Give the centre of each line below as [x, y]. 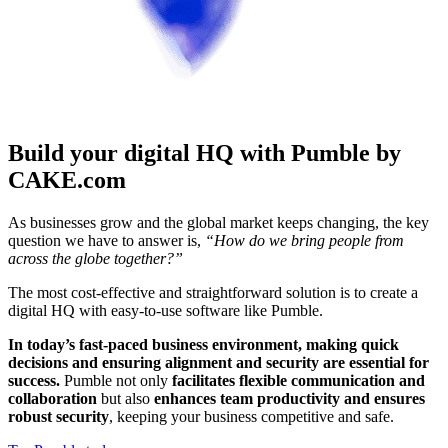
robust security [58, 417]
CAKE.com [67, 180]
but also [125, 399]
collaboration [52, 399]
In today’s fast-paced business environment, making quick [203, 345]
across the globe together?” [95, 259]
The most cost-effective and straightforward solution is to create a [213, 293]
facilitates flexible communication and [298, 381]
